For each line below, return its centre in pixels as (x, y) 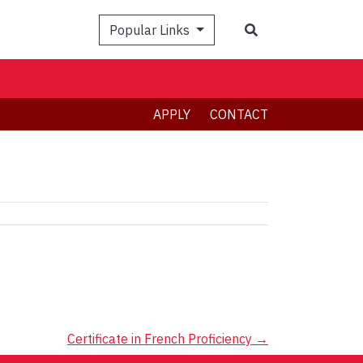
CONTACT (239, 115)
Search (277, 29)
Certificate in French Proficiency (161, 339)
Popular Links (152, 30)
